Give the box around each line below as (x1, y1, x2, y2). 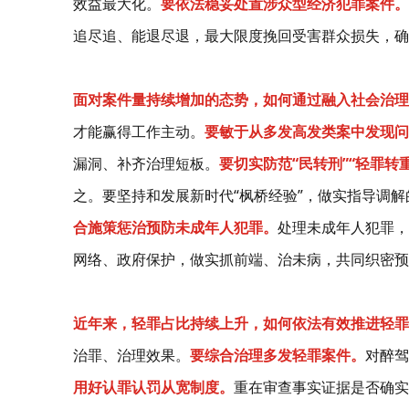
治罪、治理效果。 (73, 344, 190, 365)
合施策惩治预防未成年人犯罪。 (73, 216, 278, 237)
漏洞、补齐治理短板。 (73, 152, 219, 173)
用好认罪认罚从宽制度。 (73, 376, 234, 397)
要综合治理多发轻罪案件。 (190, 344, 365, 365)
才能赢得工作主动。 (73, 121, 204, 142)
